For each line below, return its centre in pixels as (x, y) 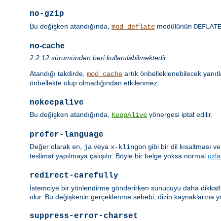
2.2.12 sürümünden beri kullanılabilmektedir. (99, 58)
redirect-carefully (74, 176)
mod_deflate (133, 26)
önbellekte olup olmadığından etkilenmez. (94, 83)
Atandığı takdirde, (58, 74)
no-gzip (47, 14)
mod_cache (105, 74)
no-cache (47, 45)
